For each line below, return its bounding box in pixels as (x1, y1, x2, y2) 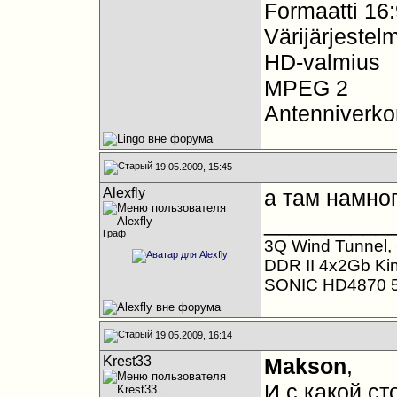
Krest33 (102, 354, 152, 369)
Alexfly (102, 185, 145, 200)
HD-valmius (263, 50, 380, 74)
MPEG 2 (263, 75, 348, 100)
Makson (263, 354, 346, 378)
